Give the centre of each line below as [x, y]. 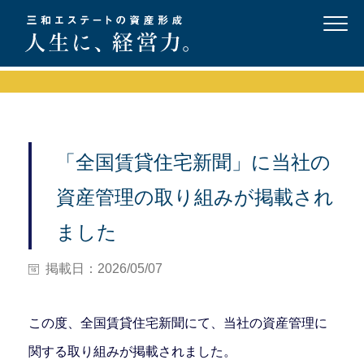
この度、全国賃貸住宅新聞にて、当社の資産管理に [178, 323]
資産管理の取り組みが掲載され [195, 197]
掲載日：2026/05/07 [104, 269]
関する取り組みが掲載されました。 [132, 352]
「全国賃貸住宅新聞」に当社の [193, 162]
